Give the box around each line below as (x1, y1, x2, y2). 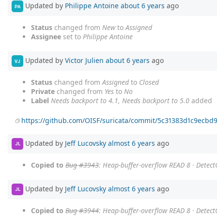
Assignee (31, 32, 61, 42)
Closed (139, 77, 159, 87)
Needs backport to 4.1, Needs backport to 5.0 (51, 96, 189, 106)
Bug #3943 (65, 160, 99, 170)
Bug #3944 (65, 205, 99, 215)
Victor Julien (65, 55, 104, 65)
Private (31, 87, 55, 96)
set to (61, 32, 83, 42)
